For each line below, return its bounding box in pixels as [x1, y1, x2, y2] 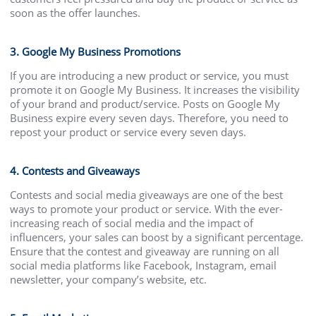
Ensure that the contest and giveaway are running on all [10, 243, 280, 258]
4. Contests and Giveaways [10, 163, 140, 178]
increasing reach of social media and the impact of [10, 215, 254, 230]
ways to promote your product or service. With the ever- [10, 201, 284, 216]
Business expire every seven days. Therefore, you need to [10, 110, 289, 125]
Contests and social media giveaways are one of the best [10, 187, 284, 202]
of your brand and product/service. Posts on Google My [10, 96, 281, 111]
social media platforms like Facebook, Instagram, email [10, 257, 277, 272]
